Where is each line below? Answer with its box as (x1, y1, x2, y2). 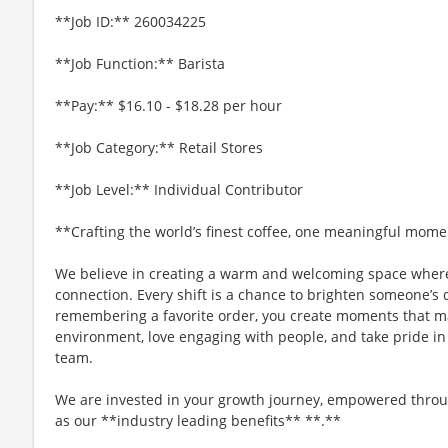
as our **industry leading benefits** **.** (55, 410, 341, 430)
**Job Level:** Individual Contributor (55, 179, 303, 199)
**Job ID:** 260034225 (55, 11, 206, 31)
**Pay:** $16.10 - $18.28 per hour (55, 95, 282, 115)
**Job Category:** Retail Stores (55, 137, 263, 157)
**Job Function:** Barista (55, 53, 225, 73)
